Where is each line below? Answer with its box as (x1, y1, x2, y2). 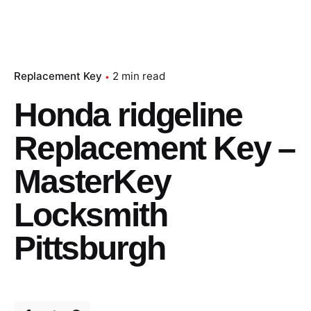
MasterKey (14, 163, 171, 201)
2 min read (112, 69, 165, 83)
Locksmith (14, 196, 167, 234)
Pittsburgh (14, 230, 165, 267)
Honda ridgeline (14, 96, 242, 134)
